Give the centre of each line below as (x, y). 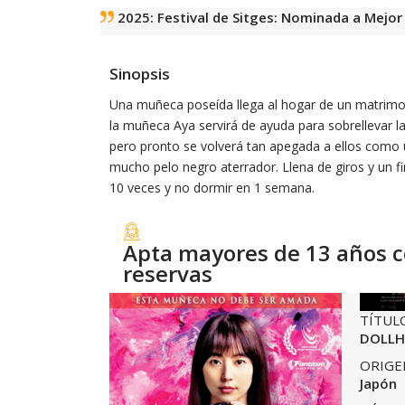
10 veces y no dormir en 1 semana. (212, 187)
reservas (168, 273)
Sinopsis (140, 73)
